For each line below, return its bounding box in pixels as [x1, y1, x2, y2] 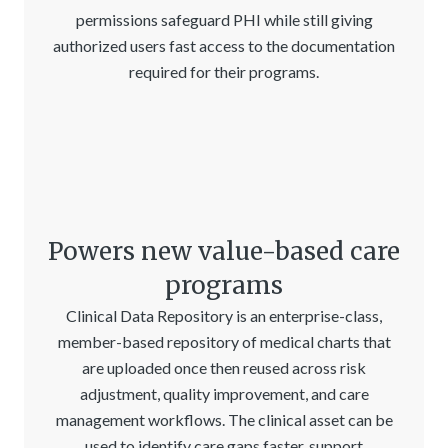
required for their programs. [129, 61, 319, 81]
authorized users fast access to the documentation [53, 35, 395, 55]
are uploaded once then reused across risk [82, 357, 366, 377]
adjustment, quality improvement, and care [79, 383, 369, 403]
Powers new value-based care [48, 235, 400, 267]
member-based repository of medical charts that [57, 331, 391, 351]
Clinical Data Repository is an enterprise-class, [66, 305, 382, 325]
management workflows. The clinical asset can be [55, 409, 393, 429]
